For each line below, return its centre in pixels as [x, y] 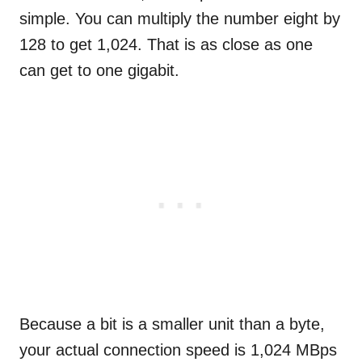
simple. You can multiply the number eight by [180, 19]
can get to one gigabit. [99, 71]
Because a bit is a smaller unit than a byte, [172, 324]
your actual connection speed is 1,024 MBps [178, 350]
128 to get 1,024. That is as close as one [166, 45]
